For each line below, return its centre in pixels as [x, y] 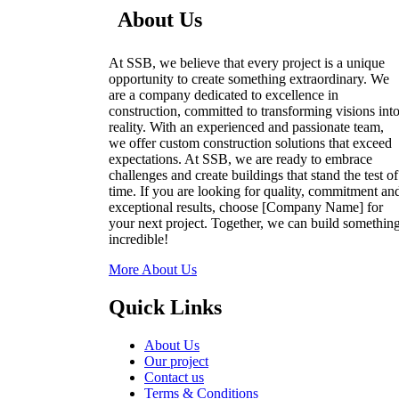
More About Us [153, 269]
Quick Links [165, 307]
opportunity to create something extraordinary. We [249, 78]
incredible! [138, 239]
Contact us [174, 377]
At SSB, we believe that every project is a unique [247, 62]
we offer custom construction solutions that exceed [250, 142]
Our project [176, 361]
